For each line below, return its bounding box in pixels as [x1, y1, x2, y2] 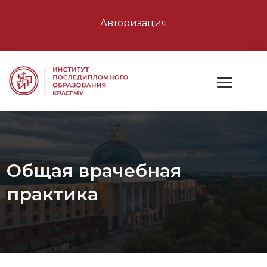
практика [7, 182, 99, 205]
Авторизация [100, 17, 167, 29]
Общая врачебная [7, 159, 182, 182]
